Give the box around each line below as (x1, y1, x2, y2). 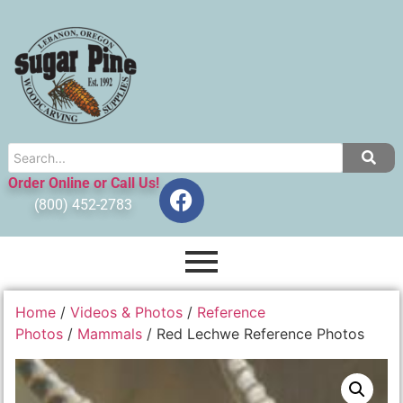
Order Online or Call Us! (7, 174, 159, 192)
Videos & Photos (70, 303, 184, 322)
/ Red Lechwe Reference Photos (142, 325, 365, 344)
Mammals (77, 325, 143, 344)
